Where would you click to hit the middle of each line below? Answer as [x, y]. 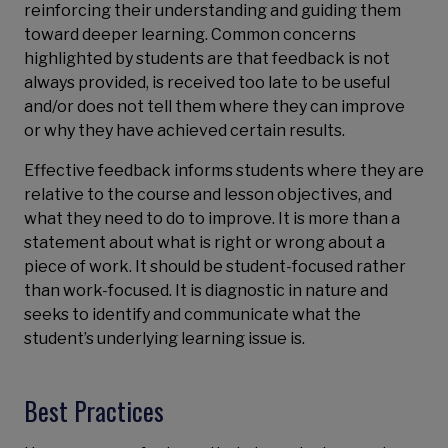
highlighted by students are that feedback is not [207, 58]
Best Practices [94, 410]
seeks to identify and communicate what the [192, 314]
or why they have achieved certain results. [184, 130]
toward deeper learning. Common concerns [190, 34]
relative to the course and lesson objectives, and [208, 194]
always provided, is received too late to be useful [207, 82]
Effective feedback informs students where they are [224, 170]
